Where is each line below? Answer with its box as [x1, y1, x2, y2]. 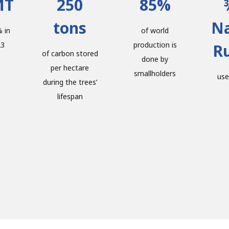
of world [141, 26, 169, 36]
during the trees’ [42, 77, 97, 87]
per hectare [51, 63, 89, 73]
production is [133, 40, 177, 50]
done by [142, 54, 169, 64]
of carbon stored [41, 49, 98, 59]
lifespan [57, 91, 83, 102]
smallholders [134, 68, 176, 79]
